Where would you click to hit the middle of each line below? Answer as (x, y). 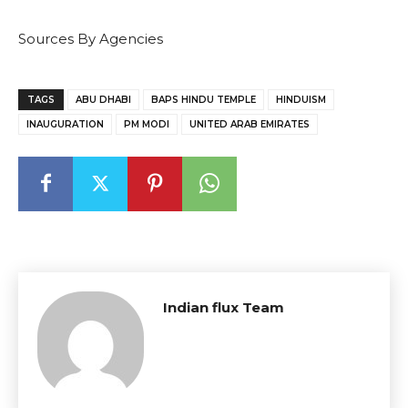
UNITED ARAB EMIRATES (250, 124)
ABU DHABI (103, 99)
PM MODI (147, 124)
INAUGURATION (65, 124)
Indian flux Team (224, 307)
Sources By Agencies (91, 38)
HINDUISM (301, 99)
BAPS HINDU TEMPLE (204, 99)
